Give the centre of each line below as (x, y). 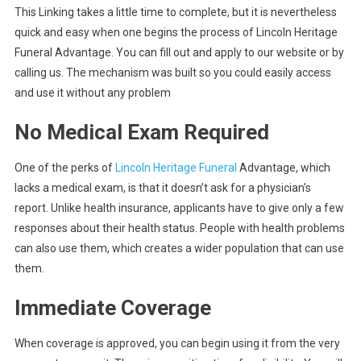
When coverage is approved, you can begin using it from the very (177, 344)
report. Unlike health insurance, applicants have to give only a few (179, 208)
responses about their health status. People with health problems (179, 228)
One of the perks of (64, 168)
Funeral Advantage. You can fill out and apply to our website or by (179, 53)
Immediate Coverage (112, 308)
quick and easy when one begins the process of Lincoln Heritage (176, 33)
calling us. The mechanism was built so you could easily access (172, 73)
